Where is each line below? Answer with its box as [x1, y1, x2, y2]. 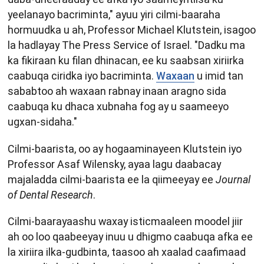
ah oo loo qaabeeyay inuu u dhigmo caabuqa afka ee [8, 230, 253, 243]
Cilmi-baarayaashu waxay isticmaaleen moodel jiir [8, 215, 243, 228]
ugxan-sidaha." [8, 115, 77, 128]
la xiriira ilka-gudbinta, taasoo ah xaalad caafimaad [8, 246, 246, 259]
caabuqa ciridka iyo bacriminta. [8, 70, 156, 82]
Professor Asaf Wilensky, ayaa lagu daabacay [8, 157, 221, 170]
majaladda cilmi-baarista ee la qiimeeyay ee [8, 173, 216, 186]
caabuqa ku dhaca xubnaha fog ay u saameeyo [8, 100, 229, 113]
